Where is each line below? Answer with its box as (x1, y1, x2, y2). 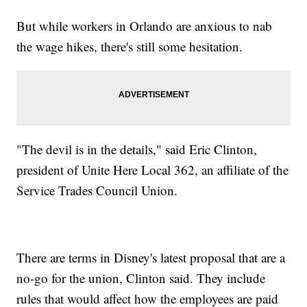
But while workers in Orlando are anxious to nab (16, 17, 273, 35)
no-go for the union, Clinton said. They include (16, 269, 266, 287)
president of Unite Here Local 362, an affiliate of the (16, 161, 289, 179)
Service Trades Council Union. (16, 182, 178, 199)
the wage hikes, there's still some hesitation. (16, 38, 243, 56)
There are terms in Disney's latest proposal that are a (16, 249, 286, 267)
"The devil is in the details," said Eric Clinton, (16, 140, 258, 158)
